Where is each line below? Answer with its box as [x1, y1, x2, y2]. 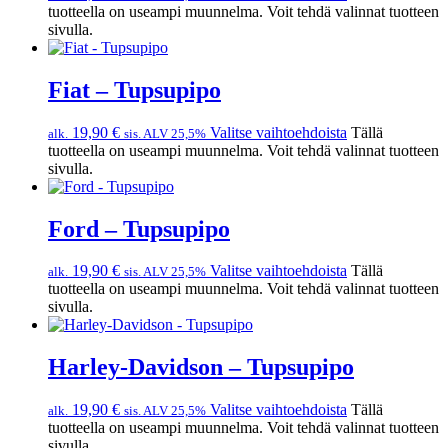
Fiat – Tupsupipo [48, 76, 221, 103]
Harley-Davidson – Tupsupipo [48, 354, 354, 381]
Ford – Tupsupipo [48, 215, 230, 242]
